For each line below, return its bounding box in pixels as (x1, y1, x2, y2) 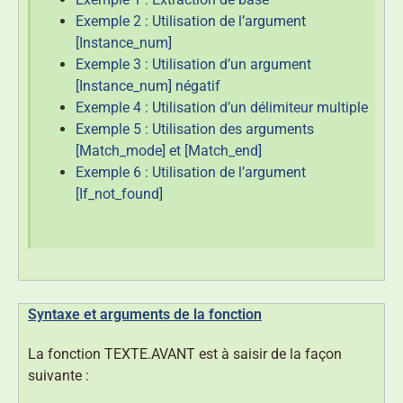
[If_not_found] (76, 185, 163, 203)
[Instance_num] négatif (76, 77, 220, 95)
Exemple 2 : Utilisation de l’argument (76, 13, 306, 31)
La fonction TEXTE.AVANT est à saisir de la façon (28, 345, 342, 363)
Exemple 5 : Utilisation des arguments (76, 121, 314, 139)
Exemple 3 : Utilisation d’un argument (76, 56, 311, 74)
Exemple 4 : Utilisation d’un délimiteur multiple (76, 99, 368, 117)
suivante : (28, 367, 89, 385)
